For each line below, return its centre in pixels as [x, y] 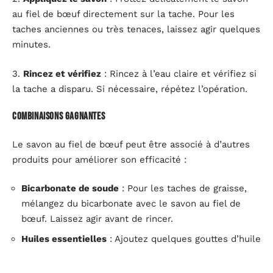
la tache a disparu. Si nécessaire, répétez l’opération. [130, 89]
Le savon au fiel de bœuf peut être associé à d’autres [131, 144]
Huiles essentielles [64, 239]
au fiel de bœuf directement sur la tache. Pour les [123, 14]
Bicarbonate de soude [70, 189]
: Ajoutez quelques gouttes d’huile [184, 239]
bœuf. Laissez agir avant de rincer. [97, 219]
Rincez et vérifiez [62, 73]
